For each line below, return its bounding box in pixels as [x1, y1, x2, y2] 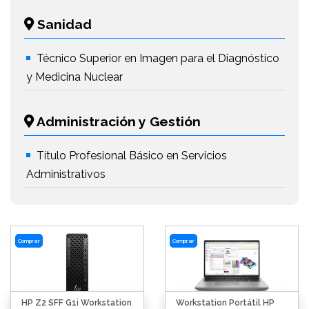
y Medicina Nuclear [26, 70, 123, 83]
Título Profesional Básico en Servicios [37, 149, 227, 162]
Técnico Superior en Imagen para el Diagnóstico [37, 52, 279, 65]
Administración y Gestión [34, 114, 201, 129]
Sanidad [34, 17, 92, 32]
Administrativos [26, 168, 106, 181]
